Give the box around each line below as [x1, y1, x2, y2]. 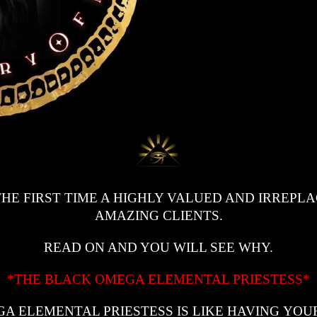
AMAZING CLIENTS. [94, 207, 223, 223]
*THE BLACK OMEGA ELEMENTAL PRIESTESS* [7, 271, 310, 287]
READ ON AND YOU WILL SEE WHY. [44, 239, 273, 255]
